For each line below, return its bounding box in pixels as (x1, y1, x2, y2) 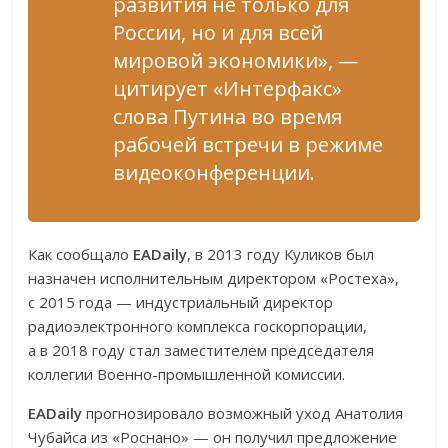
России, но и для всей (113, 19, 324, 47)
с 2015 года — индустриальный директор (28, 292, 334, 313)
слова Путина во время (113, 103, 343, 131)
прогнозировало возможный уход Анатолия (82, 403, 404, 424)
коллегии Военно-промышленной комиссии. (28, 364, 346, 385)
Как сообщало (28, 244, 134, 265)
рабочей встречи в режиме (113, 131, 384, 159)
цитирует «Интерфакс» (113, 75, 343, 103)
